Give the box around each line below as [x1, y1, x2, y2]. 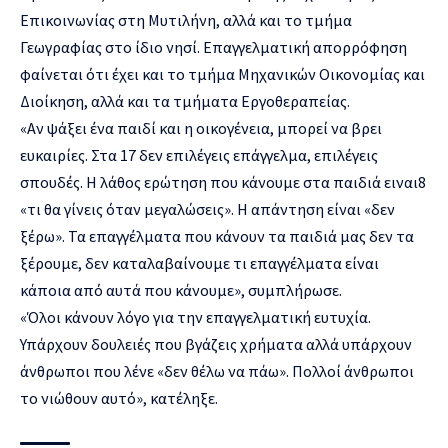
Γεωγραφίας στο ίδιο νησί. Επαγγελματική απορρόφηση [20, 37, 407, 58]
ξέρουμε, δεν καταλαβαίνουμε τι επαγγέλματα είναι [20, 253, 379, 274]
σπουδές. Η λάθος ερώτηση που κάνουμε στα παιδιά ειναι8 [20, 172, 426, 193]
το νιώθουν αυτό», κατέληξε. [20, 388, 218, 409]
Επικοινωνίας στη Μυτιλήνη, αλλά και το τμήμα [20, 10, 352, 31]
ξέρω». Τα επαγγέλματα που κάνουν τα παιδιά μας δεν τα [20, 226, 414, 247]
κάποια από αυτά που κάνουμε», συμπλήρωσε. [20, 280, 342, 301]
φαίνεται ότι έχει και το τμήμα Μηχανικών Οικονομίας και [20, 64, 425, 85]
